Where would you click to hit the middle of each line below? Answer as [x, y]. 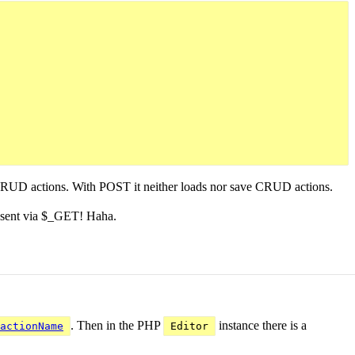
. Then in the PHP [117, 325]
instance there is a [261, 325]
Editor [189, 326]
